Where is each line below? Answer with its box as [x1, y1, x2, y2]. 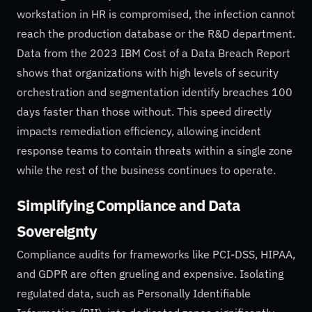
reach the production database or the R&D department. [17, 26, 295, 40]
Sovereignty [17, 221, 97, 241]
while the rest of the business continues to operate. [17, 162, 276, 177]
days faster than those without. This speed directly [17, 104, 272, 118]
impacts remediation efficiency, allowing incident [17, 123, 261, 138]
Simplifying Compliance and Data [17, 195, 240, 215]
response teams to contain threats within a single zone [17, 143, 292, 157]
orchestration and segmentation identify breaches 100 [17, 84, 292, 99]
